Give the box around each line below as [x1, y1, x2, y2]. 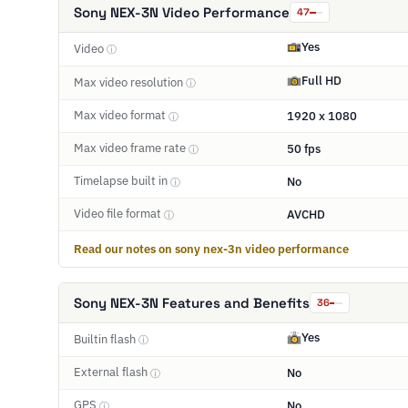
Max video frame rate [74, 140, 189, 157]
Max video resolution [74, 74, 186, 90]
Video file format [74, 206, 164, 222]
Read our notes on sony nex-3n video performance [74, 241, 349, 256]
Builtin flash [74, 331, 138, 347]
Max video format [74, 107, 168, 124]
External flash [74, 364, 150, 381]
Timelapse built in [74, 173, 170, 189]
